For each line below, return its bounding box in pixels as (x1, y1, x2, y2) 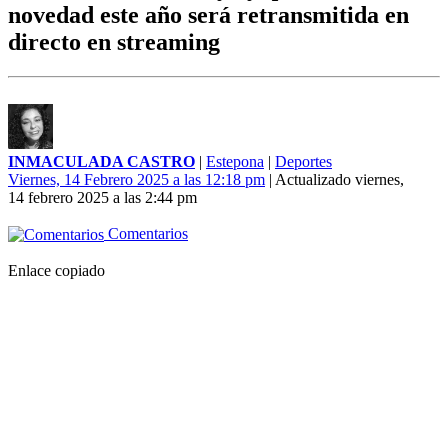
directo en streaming (8, 29, 220, 56)
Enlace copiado (8, 262, 105, 280)
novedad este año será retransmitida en (8, 2, 409, 29)
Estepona (206, 153, 264, 171)
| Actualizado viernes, (265, 171, 404, 189)
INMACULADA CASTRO (8, 153, 195, 171)
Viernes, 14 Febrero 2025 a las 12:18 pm (8, 171, 265, 189)
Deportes (275, 153, 332, 171)
